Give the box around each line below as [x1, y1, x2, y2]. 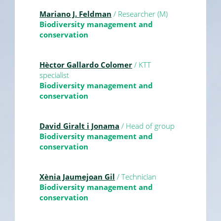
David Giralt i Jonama [39, 120, 119, 131]
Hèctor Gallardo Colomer [39, 59, 132, 70]
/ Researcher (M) [111, 8, 168, 19]
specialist [39, 70, 69, 80]
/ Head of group [119, 120, 175, 131]
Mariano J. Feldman [39, 8, 111, 19]
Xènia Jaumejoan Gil [39, 171, 115, 182]
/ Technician [115, 171, 156, 182]
